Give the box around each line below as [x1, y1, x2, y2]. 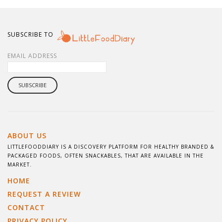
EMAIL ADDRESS [7, 51, 57, 60]
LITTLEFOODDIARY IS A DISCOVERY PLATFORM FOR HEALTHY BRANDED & [7, 143, 214, 150]
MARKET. [7, 161, 32, 168]
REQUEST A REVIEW [7, 189, 81, 199]
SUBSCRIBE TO [7, 30, 54, 39]
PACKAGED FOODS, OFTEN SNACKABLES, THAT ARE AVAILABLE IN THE [7, 152, 204, 159]
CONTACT [7, 202, 45, 212]
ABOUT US [7, 130, 47, 140]
